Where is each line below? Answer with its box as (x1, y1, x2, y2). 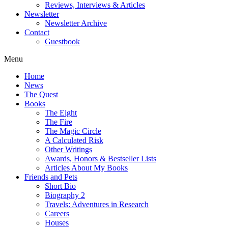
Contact (24, 28, 49, 37)
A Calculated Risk (45, 136, 103, 145)
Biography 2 (45, 191, 85, 200)
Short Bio (45, 182, 76, 191)
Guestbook (45, 37, 80, 46)
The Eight (45, 108, 77, 118)
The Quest (24, 90, 58, 99)
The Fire (45, 118, 72, 127)
